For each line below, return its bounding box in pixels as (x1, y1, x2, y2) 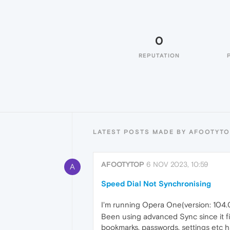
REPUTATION (139, 52, 180, 59)
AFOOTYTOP (101, 160, 144, 168)
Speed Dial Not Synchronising (101, 179, 211, 188)
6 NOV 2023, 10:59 (146, 160, 208, 168)
